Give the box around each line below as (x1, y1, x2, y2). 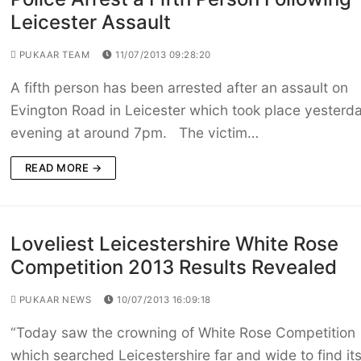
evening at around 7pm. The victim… (10, 124, 259, 142)
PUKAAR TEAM (16, 49, 90, 61)
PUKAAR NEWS (16, 294, 92, 306)
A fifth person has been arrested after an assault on (10, 79, 348, 97)
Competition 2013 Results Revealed (10, 255, 337, 280)
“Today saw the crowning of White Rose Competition (10, 324, 355, 342)
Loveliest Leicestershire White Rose (10, 232, 338, 256)
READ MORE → (24, 161, 102, 175)
